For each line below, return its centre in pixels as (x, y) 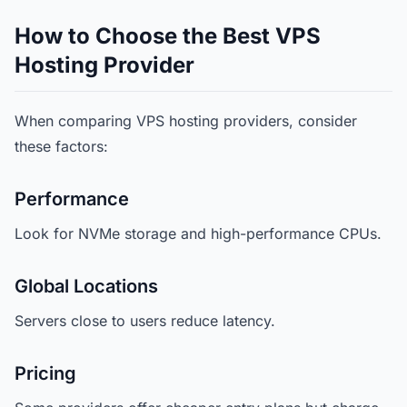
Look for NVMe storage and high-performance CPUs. (198, 233)
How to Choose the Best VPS (168, 36)
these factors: (61, 146)
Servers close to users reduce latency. (145, 321)
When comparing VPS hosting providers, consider (186, 121)
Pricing (45, 373)
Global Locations (86, 286)
